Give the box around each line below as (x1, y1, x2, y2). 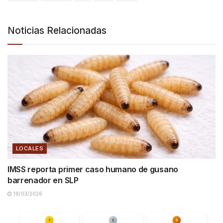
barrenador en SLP (7, 175, 79, 185)
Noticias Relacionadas (7, 24, 107, 36)
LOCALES (16, 144, 44, 152)
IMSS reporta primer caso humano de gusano (7, 164, 178, 174)
